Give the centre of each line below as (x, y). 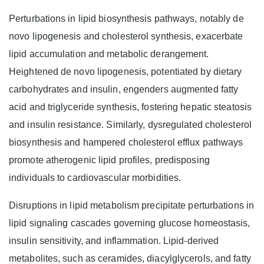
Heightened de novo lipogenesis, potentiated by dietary (126, 72)
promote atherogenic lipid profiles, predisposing (109, 160)
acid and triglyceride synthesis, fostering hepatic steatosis (131, 107)
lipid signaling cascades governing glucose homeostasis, (130, 223)
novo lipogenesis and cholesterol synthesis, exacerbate (126, 37)
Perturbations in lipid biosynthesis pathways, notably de (126, 19)
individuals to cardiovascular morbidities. (95, 178)
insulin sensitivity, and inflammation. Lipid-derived (114, 241)
